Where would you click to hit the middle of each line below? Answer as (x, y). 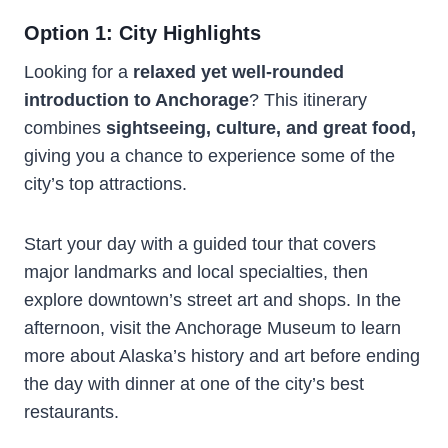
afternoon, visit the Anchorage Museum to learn (212, 327)
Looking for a (78, 71)
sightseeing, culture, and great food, (261, 127)
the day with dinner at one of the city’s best (194, 383)
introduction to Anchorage (136, 99)
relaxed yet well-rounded (238, 71)
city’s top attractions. (105, 183)
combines (65, 127)
